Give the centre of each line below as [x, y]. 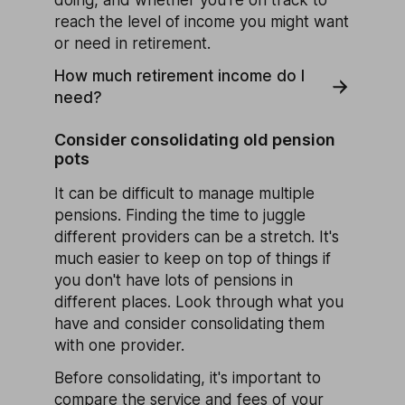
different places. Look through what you [199, 301]
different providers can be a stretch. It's [197, 236]
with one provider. [119, 345]
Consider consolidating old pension [195, 139]
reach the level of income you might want [202, 21]
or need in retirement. [132, 43]
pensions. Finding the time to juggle [180, 215]
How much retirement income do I [179, 75]
